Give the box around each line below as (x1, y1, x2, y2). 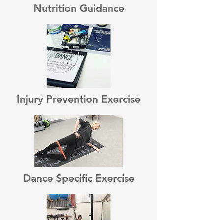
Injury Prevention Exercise (17, 92, 140, 105)
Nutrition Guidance (33, 1, 124, 14)
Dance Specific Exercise (23, 171, 135, 184)
